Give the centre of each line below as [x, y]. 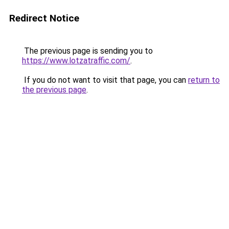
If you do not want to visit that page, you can [105, 80]
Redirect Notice [44, 18]
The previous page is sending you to [87, 51]
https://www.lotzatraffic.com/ [76, 61]
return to [204, 80]
